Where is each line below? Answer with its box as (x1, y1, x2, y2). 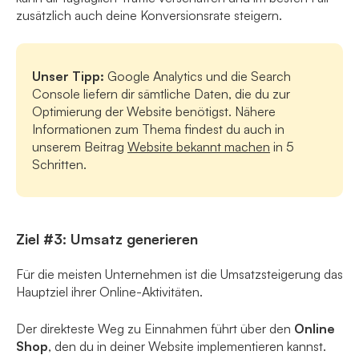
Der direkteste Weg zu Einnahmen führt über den (16, 321, 294, 337)
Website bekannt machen (127, 139, 270, 155)
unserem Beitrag (32, 139, 127, 155)
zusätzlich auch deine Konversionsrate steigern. (16, 7, 282, 24)
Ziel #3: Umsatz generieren (16, 230, 198, 248)
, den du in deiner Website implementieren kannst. (48, 338, 326, 355)
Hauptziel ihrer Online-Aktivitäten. (16, 284, 203, 301)
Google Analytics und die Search (104, 68, 291, 85)
